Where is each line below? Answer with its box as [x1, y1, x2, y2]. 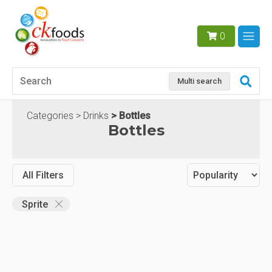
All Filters [22, 169, 64, 182]
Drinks [83, 110, 109, 122]
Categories [27, 110, 73, 122]
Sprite [22, 198, 48, 210]
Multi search [177, 76, 222, 86]
